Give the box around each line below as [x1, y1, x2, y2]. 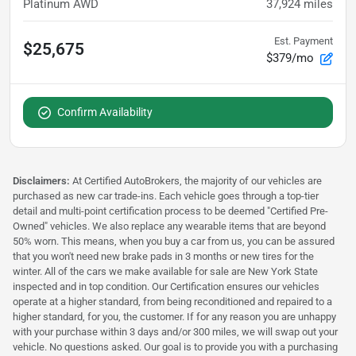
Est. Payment [274, 35, 333, 47]
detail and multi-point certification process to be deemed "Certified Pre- [13, 205, 328, 217]
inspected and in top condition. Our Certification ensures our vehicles [13, 281, 319, 292]
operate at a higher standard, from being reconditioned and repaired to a [13, 296, 332, 308]
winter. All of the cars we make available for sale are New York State [13, 265, 318, 277]
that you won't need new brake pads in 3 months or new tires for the [13, 250, 314, 262]
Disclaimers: [13, 175, 72, 187]
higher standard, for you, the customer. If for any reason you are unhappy [13, 311, 336, 323]
